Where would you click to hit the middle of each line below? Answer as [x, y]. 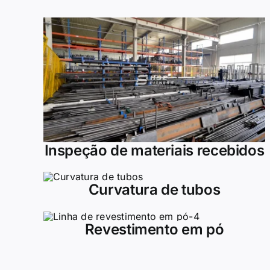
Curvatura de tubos [154, 190]
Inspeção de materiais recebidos [154, 150]
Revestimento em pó [154, 230]
